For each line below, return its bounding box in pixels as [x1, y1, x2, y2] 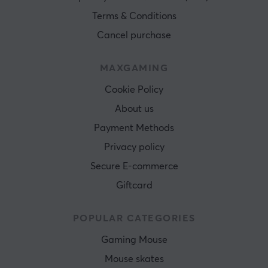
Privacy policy [103, 142, 165, 153]
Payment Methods [94, 123, 174, 133]
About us [114, 104, 154, 114]
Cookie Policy [105, 85, 163, 95]
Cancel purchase [97, 31, 171, 41]
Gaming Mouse [100, 235, 167, 245]
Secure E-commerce [90, 162, 178, 172]
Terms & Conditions [92, 11, 176, 22]
